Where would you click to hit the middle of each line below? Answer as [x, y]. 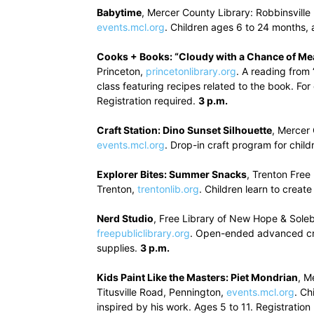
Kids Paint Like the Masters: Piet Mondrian [197, 277]
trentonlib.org [168, 189]
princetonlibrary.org [191, 71]
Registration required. [148, 101]
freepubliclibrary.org [143, 233]
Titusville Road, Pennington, [162, 292]
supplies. [118, 248]
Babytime [119, 12]
